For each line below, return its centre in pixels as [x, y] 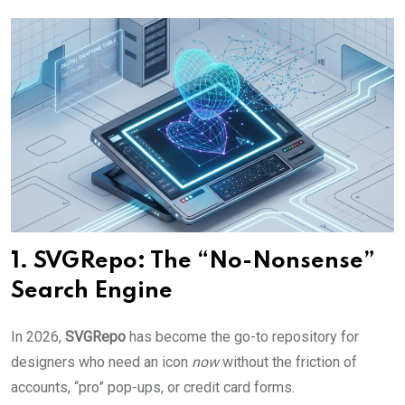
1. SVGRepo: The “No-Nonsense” [193, 261]
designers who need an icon [101, 362]
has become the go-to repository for [242, 336]
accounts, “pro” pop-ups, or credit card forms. [153, 387]
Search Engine [92, 291]
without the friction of [288, 362]
